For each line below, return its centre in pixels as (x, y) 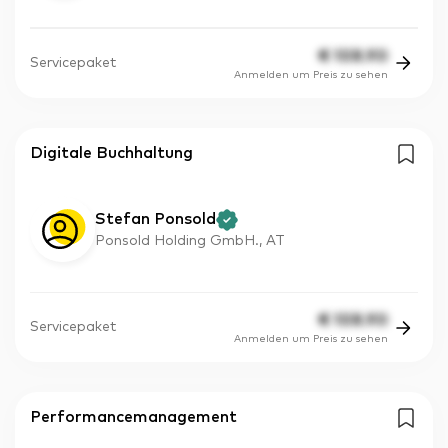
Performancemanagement (133, 417)
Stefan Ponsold (155, 218)
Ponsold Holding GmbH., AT (190, 240)
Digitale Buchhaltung (111, 152)
